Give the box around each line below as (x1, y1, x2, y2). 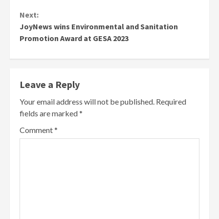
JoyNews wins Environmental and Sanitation (20, 22, 178, 32)
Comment (20, 125, 54, 135)
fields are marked (20, 109, 79, 118)
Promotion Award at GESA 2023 (20, 33, 129, 44)
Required (156, 97, 186, 107)
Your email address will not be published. (20, 97, 154, 107)
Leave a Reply (20, 78, 80, 91)
